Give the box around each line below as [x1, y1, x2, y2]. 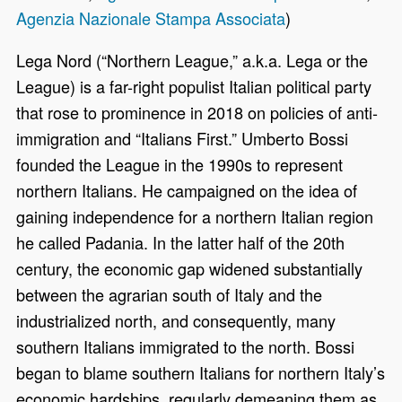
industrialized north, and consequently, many [16, 309, 336, 333]
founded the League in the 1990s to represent [16, 153, 344, 177]
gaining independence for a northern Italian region [16, 205, 374, 229]
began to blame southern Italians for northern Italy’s [16, 361, 386, 385]
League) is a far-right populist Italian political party [16, 74, 372, 99]
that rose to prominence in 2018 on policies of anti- [16, 100, 379, 125]
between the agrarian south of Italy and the [16, 283, 323, 307]
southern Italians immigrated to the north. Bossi [16, 335, 355, 359]
